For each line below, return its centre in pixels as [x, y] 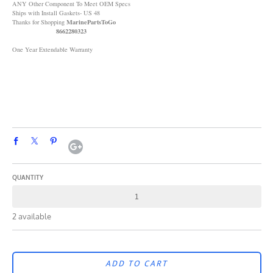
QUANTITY [27, 177]
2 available [31, 217]
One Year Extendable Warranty [52, 49]
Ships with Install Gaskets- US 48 [56, 12]
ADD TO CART [136, 264]
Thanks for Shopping [38, 22]
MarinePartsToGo [90, 22]
